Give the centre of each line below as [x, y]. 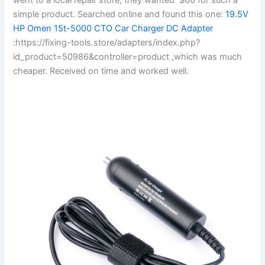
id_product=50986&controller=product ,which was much [128, 56]
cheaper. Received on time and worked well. [101, 71]
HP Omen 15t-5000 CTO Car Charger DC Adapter [113, 28]
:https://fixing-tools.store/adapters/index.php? [107, 42]
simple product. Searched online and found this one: [118, 14]
